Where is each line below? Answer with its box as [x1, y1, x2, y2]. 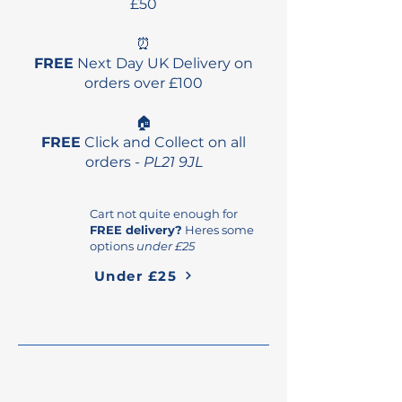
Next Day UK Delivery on [74, 54, 253, 72]
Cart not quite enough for [90, 205, 238, 221]
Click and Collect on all [81, 133, 246, 151]
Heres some [182, 222, 254, 237]
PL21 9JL [143, 153, 203, 170]
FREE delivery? [90, 222, 182, 237]
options [90, 238, 136, 253]
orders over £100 [84, 74, 203, 92]
